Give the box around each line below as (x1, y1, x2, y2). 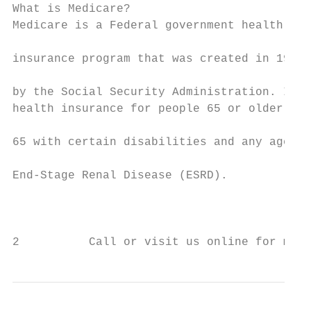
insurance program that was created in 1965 (12, 53, 304, 65)
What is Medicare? (12, 3, 131, 15)
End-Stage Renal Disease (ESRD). (12, 169, 228, 182)
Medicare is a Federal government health (12, 19, 283, 32)
